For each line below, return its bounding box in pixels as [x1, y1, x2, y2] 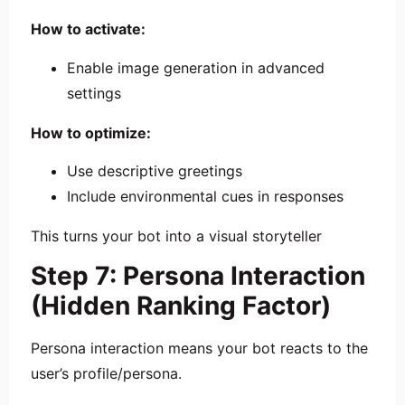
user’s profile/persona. [31, 364, 182, 383]
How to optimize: [31, 123, 151, 142]
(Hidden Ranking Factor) [31, 290, 331, 322]
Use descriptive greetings [67, 162, 242, 181]
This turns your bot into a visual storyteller [31, 227, 322, 246]
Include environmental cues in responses [67, 187, 344, 206]
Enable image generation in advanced [67, 58, 325, 77]
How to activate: [31, 20, 146, 39]
